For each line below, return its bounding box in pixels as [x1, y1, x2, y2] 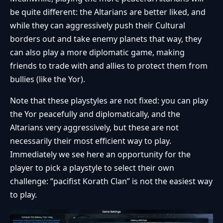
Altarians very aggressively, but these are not [10, 121, 179, 133]
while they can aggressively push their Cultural [10, 19, 185, 31]
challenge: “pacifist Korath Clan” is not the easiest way [10, 175, 213, 187]
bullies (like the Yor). [10, 73, 85, 85]
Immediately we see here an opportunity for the [10, 148, 191, 160]
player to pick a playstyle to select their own [10, 162, 174, 173]
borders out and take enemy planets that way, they [10, 33, 202, 44]
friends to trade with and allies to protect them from [10, 60, 208, 71]
